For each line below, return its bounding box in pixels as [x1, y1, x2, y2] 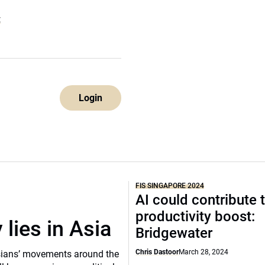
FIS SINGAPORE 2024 [135, 182, 205, 190]
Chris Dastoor [135, 248, 179, 256]
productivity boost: [135, 208, 256, 225]
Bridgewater [135, 225, 213, 241]
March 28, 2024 [179, 248, 229, 256]
